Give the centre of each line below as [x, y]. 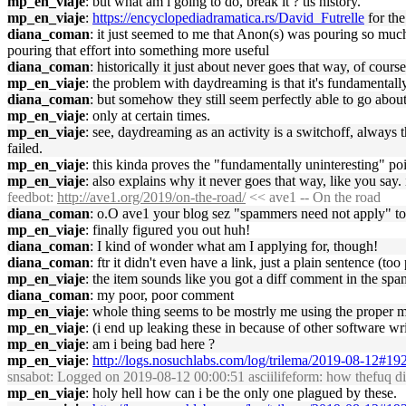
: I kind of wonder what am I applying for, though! [234, 246]
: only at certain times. [148, 116]
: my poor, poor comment [162, 295]
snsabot [29, 377]
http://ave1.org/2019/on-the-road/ [151, 197]
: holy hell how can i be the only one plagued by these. [241, 393]
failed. [25, 148]
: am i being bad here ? [150, 344]
